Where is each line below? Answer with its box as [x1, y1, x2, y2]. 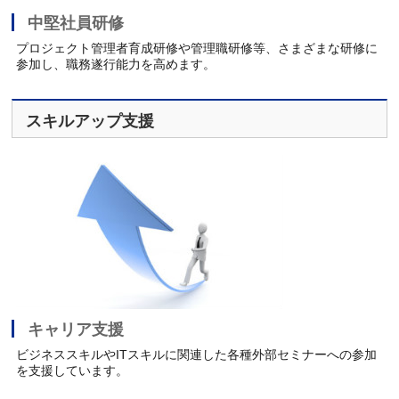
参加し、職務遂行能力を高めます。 [16, 57, 216, 72]
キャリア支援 [28, 321, 125, 339]
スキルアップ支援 [26, 112, 155, 131]
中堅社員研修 [28, 14, 125, 33]
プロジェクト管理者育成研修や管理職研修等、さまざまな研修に [16, 41, 379, 56]
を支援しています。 [16, 363, 129, 379]
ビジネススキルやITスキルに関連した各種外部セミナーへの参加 [16, 347, 378, 362]
